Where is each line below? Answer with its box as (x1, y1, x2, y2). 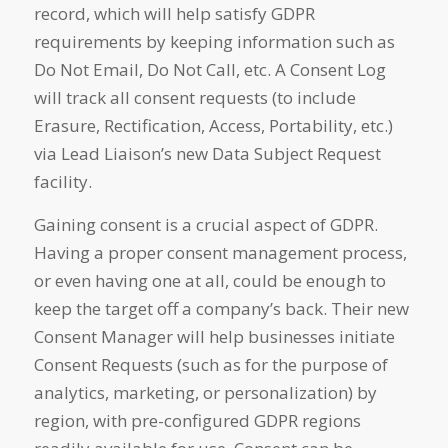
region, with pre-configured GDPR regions (33, 408, 361, 432)
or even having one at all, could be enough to (33, 268, 386, 292)
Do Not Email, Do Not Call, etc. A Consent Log (33, 58, 386, 82)
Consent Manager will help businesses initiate (33, 324, 395, 348)
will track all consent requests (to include (33, 86, 356, 110)
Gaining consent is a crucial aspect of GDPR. (33, 212, 378, 236)
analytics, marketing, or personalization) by (33, 380, 377, 404)
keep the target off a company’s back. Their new (33, 296, 409, 320)
